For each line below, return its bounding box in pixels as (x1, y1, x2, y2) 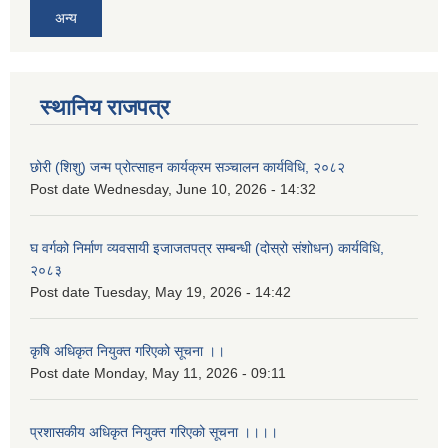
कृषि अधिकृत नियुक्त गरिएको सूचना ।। (30, 342, 225, 359)
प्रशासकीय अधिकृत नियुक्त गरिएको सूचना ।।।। (30, 423, 278, 440)
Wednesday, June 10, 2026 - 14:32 (94, 180, 316, 197)
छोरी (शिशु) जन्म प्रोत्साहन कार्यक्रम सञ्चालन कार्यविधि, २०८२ (30, 158, 345, 175)
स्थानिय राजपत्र (40, 94, 170, 120)
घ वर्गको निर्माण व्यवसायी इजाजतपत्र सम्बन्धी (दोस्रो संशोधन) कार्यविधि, (30, 239, 384, 256)
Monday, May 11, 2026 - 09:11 (94, 364, 286, 381)
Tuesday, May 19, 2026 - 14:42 (94, 283, 291, 300)
